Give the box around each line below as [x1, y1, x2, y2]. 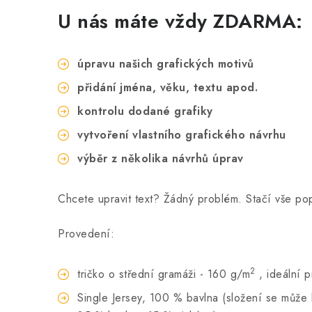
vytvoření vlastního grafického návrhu [77, 127, 286, 143]
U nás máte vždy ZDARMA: [58, 7, 303, 36]
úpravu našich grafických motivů [77, 56, 254, 72]
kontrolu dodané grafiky [77, 103, 213, 119]
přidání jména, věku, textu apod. [77, 79, 258, 95]
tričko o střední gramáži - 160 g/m [77, 266, 250, 282]
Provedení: [58, 226, 114, 242]
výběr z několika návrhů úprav [77, 150, 244, 166]
